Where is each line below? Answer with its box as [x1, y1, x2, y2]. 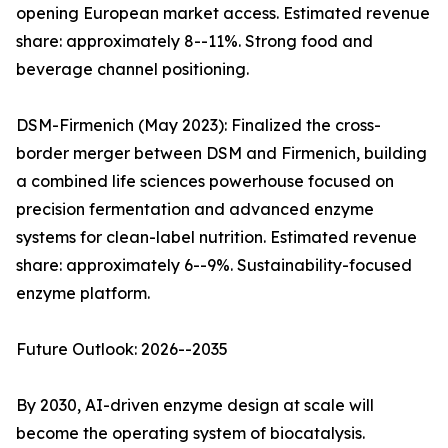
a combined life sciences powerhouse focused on [16, 171, 394, 192]
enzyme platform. [16, 283, 150, 304]
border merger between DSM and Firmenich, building [16, 143, 427, 164]
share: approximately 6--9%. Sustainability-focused [16, 255, 412, 276]
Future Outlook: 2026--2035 [16, 339, 228, 360]
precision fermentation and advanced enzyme [16, 199, 374, 220]
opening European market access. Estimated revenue [16, 3, 430, 24]
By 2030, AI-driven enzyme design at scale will [16, 395, 374, 416]
